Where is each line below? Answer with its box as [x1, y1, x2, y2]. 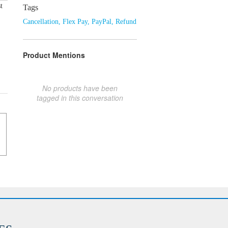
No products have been [42, 82, 118, 93]
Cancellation [23, 17, 59, 25]
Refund [116, 17, 136, 25]
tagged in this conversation [37, 92, 123, 103]
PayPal [92, 17, 111, 25]
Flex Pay [63, 17, 88, 25]
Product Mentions [23, 49, 85, 60]
